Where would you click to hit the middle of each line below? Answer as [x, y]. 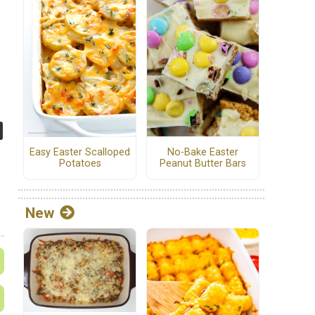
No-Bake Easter [203, 152]
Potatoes [80, 163]
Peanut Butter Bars [203, 163]
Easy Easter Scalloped [80, 152]
